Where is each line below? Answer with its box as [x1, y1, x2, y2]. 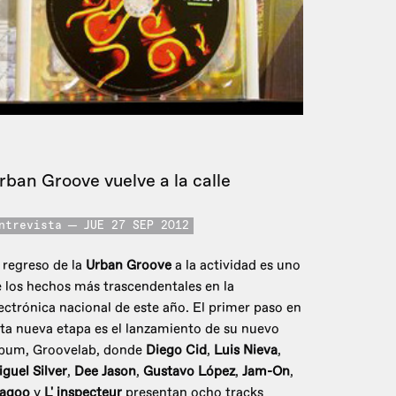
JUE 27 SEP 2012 [83, 220, 189, 232]
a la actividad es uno [171, 257, 301, 275]
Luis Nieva [214, 342, 278, 360]
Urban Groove [86, 257, 171, 275]
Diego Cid [146, 342, 207, 360]
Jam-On [242, 363, 290, 381]
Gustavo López [143, 363, 235, 381]
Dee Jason [74, 363, 136, 381]
